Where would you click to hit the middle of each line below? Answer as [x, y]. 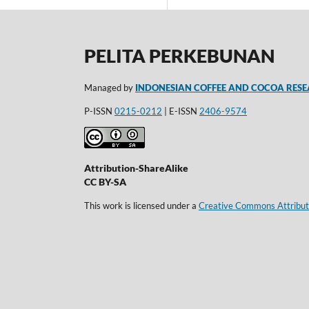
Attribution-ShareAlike [136, 168]
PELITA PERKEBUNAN [179, 55]
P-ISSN [99, 111]
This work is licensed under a [141, 206]
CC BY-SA [105, 182]
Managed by [110, 88]
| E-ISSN [181, 111]
